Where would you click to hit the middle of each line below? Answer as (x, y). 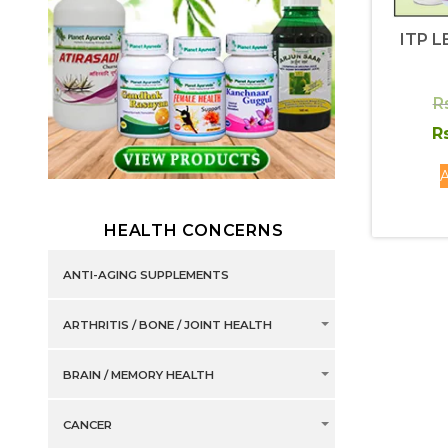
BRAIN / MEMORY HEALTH (138, 375)
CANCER (87, 425)
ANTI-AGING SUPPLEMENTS (145, 275)
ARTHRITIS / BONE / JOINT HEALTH (167, 325)
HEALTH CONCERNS (194, 231)
